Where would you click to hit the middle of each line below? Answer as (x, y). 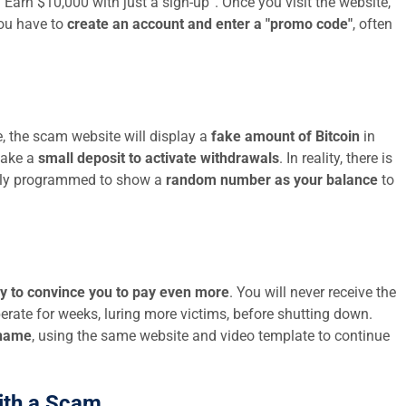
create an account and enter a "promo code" (210, 24)
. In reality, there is (336, 158)
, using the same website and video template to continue (211, 336)
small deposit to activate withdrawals (159, 158)
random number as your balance (272, 180)
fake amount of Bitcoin (285, 136)
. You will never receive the (313, 292)
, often (372, 24)
